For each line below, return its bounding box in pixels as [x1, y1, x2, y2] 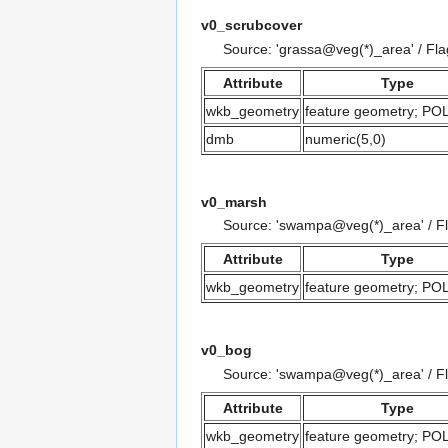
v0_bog [201, 342, 252, 359]
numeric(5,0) [305, 130, 386, 147]
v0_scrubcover [201, 17, 302, 34]
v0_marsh [201, 193, 267, 210]
